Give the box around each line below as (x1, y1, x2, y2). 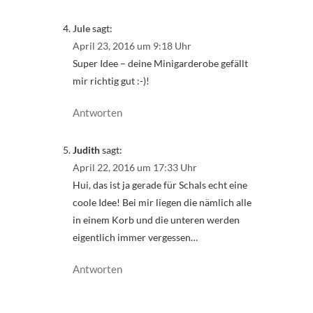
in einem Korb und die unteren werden (73, 214, 240, 226)
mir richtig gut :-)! (73, 74, 150, 87)
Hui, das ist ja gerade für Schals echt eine (73, 179, 247, 191)
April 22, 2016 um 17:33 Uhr (73, 161, 197, 174)
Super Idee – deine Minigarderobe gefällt (73, 57, 248, 69)
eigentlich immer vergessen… (73, 231, 198, 244)
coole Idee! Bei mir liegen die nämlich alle (73, 196, 252, 209)
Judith (73, 144, 100, 156)
